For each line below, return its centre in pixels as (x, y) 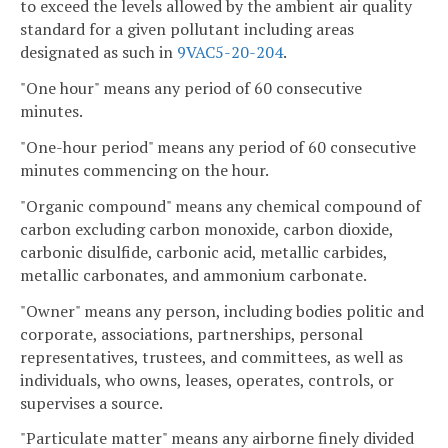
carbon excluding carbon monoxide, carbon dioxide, (206, 228)
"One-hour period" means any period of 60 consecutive (218, 146)
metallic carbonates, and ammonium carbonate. (193, 274)
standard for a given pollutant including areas (187, 29)
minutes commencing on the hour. (144, 169)
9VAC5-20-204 (230, 52)
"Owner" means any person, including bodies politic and (222, 310)
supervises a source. (91, 402)
